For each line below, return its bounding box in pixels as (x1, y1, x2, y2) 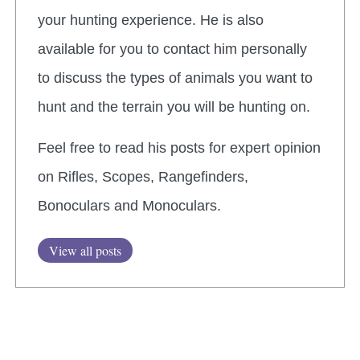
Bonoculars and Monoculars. (38, 197, 221, 214)
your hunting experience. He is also (38, 12, 264, 29)
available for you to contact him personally (38, 41, 307, 58)
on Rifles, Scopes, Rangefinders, (38, 168, 248, 185)
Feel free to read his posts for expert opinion (38, 139, 321, 156)
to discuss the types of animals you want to (38, 70, 313, 87)
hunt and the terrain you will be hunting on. (38, 99, 310, 116)
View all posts (49, 241, 121, 259)
